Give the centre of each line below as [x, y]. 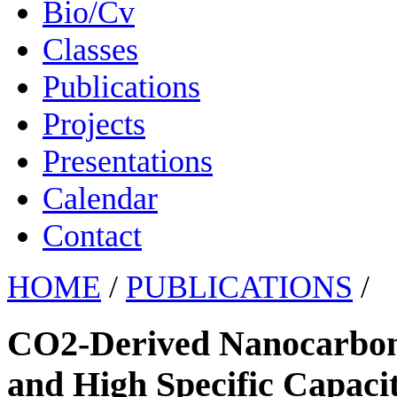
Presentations [128, 161]
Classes [90, 49]
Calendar [100, 198]
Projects [94, 124]
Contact [92, 235]
